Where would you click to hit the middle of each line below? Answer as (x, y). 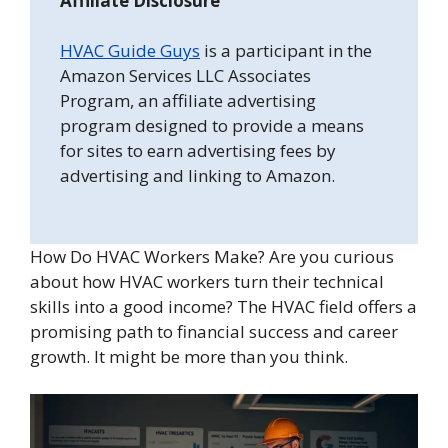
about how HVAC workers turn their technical (207, 281)
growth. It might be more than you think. (189, 356)
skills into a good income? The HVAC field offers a (223, 306)
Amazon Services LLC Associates (185, 76)
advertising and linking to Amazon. (197, 176)
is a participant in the (286, 51)
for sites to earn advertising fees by (198, 151)
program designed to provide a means (212, 126)
